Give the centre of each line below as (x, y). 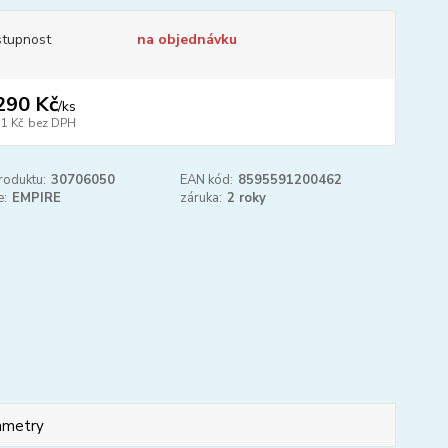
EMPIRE (36, 198)
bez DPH (51, 123)
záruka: (201, 198)
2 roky (247, 198)
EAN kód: (207, 180)
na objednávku (186, 39)
